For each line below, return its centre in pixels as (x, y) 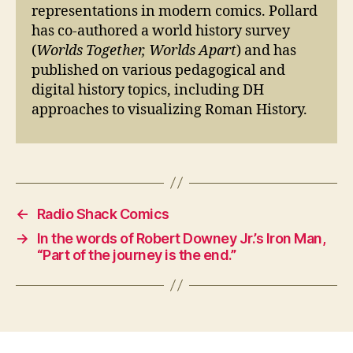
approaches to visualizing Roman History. (169, 110)
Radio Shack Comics (103, 214)
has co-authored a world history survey (161, 31)
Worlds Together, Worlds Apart (136, 50)
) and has (266, 50)
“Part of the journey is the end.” (136, 255)
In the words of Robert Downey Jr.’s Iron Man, (181, 238)
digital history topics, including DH (148, 90)
